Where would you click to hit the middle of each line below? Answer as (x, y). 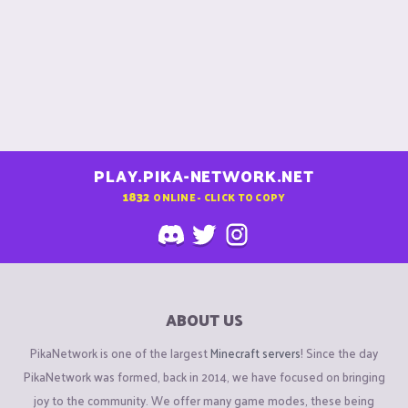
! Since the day (339, 352)
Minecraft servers (255, 352)
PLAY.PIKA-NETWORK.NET (204, 176)
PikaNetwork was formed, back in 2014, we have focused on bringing (204, 376)
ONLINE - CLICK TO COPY (219, 196)
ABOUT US (204, 320)
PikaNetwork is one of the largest (120, 352)
